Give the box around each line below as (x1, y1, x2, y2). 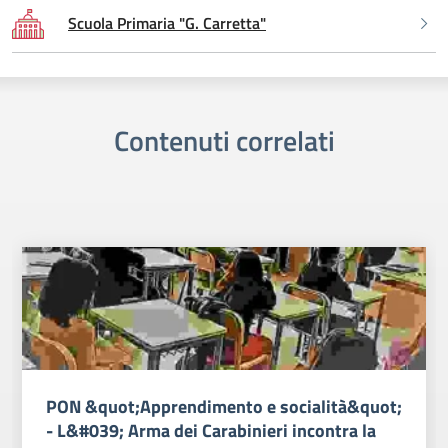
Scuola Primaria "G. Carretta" (68, 11, 266, 36)
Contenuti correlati (113, 119, 335, 163)
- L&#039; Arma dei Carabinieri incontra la (46, 416, 376, 444)
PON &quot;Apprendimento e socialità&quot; (46, 392, 402, 420)
